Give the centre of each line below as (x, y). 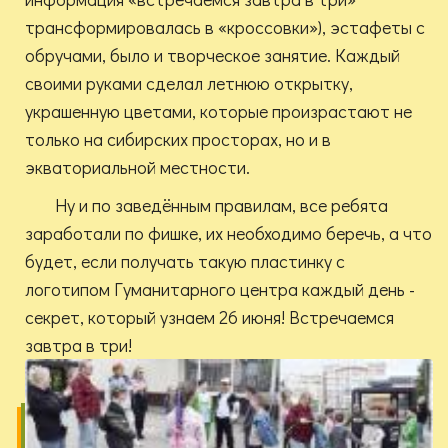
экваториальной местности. (137, 167)
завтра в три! (78, 345)
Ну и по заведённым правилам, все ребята (221, 205)
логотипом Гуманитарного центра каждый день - (220, 289)
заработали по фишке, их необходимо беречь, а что (228, 233)
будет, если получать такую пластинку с (185, 261)
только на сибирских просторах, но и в (178, 139)
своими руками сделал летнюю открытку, (189, 83)
